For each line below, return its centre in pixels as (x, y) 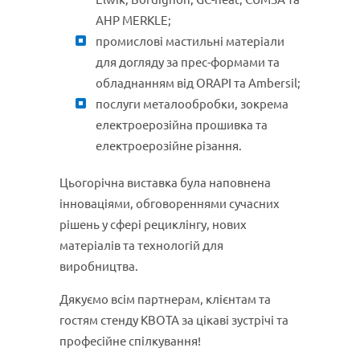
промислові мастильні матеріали (190, 41)
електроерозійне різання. (169, 146)
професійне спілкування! (130, 341)
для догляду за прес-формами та (188, 62)
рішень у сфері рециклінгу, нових (153, 225)
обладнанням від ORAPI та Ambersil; (198, 83)
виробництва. (99, 266)
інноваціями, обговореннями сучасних (170, 204)
